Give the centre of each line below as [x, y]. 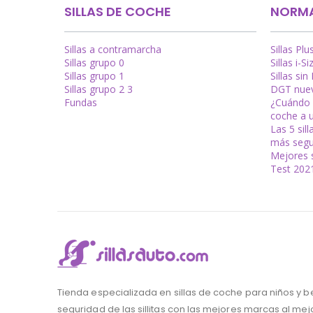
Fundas [81, 103]
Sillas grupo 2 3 [99, 89]
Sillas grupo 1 [94, 76]
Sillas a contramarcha [113, 50]
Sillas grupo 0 [94, 63]
